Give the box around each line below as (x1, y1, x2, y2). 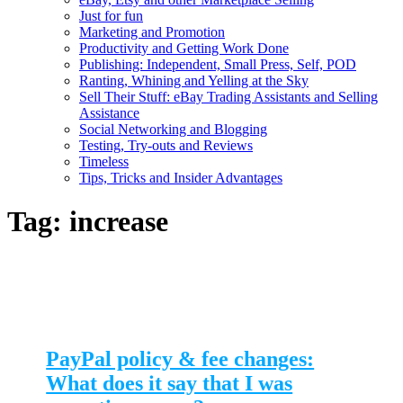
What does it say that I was (46, 372, 293, 396)
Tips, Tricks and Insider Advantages (79, 169, 282, 185)
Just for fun (79, 7, 143, 23)
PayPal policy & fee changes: (46, 347, 315, 372)
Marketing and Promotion (79, 23, 225, 40)
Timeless (79, 153, 129, 169)
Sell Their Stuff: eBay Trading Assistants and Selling (79, 88, 378, 104)
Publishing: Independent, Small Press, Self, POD (79, 56, 356, 72)
